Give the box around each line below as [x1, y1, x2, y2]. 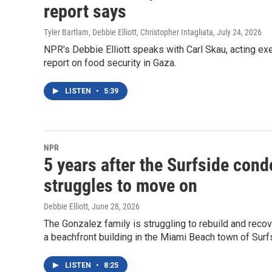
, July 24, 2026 [213, 27, 262, 38]
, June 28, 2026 [88, 202, 140, 212]
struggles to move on [44, 175, 197, 197]
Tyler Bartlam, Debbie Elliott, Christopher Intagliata [44, 27, 213, 38]
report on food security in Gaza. [44, 57, 176, 69]
